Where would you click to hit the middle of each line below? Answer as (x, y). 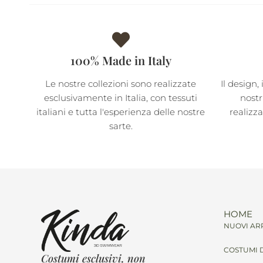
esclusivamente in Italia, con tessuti (121, 97)
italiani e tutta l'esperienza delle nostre (121, 112)
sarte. (121, 126)
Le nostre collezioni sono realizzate (121, 83)
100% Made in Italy (121, 60)
